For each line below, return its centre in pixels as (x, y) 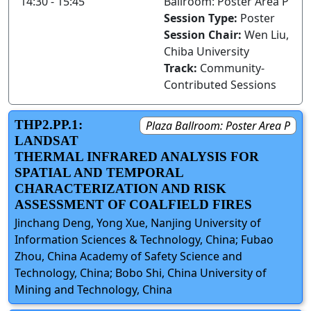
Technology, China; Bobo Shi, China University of (141, 273)
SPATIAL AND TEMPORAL (99, 173)
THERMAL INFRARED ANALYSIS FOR (137, 157)
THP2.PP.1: (49, 125)
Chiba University (207, 51)
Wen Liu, (267, 35)
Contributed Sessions (220, 85)
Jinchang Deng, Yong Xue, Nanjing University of (138, 223)
